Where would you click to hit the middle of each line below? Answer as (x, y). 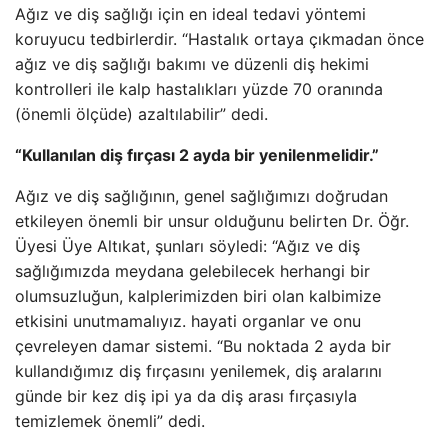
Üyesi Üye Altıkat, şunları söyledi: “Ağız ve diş (187, 246)
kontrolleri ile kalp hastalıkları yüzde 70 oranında (199, 89)
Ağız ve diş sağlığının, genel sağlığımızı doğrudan (201, 196)
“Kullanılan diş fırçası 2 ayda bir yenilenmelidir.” (197, 155)
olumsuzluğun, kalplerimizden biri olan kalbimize (198, 296)
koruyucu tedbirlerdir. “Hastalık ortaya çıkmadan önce (219, 39)
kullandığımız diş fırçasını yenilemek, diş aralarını (198, 371)
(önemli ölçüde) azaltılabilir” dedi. (141, 114)
